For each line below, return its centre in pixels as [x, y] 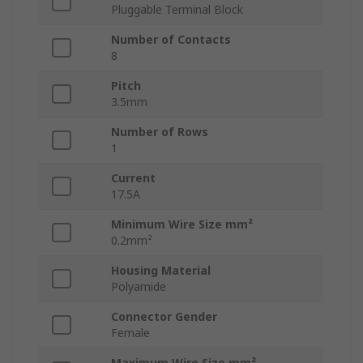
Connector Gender [164, 317]
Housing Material [161, 271]
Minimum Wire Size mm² [182, 224]
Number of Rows [160, 132]
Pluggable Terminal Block [177, 10]
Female [130, 333]
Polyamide [139, 287]
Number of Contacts [171, 40]
